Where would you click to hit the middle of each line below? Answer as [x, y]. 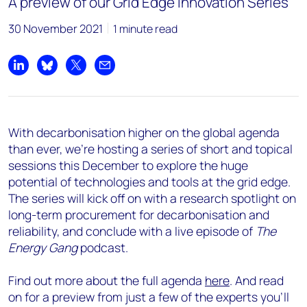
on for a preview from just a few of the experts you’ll [149, 297]
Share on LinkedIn [60, 72]
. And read [257, 280]
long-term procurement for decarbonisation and [139, 214]
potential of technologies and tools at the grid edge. [149, 182]
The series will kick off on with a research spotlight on [152, 198]
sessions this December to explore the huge [128, 165]
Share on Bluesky [88, 72]
